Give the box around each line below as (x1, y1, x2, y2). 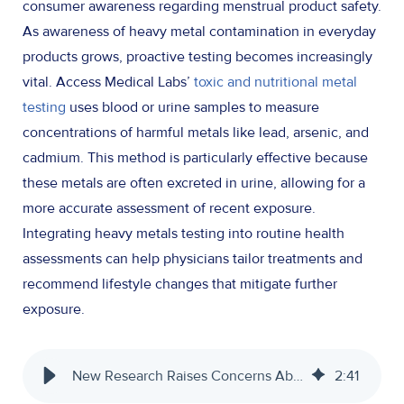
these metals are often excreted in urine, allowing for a (23, 174, 365, 193)
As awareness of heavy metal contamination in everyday (23, 23, 376, 41)
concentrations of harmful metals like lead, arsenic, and (23, 124, 369, 142)
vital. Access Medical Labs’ (23, 73, 194, 92)
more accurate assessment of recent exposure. (23, 199, 316, 218)
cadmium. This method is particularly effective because (23, 149, 368, 168)
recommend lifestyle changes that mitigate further (23, 275, 337, 294)
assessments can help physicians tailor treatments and (23, 250, 363, 269)
